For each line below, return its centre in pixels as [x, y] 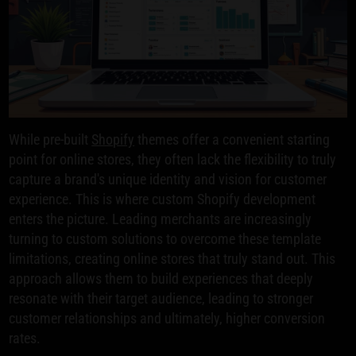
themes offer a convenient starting [232, 139]
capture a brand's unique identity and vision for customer [168, 179]
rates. [25, 338]
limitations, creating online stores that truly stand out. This [172, 258]
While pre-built [50, 139]
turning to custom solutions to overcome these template [165, 238]
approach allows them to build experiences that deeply [161, 278]
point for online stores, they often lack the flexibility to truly [173, 159]
